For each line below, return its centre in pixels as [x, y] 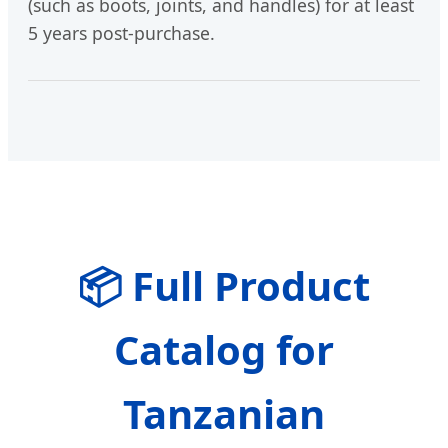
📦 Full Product [224, 286]
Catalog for [224, 350]
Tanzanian [224, 414]
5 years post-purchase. [121, 33]
